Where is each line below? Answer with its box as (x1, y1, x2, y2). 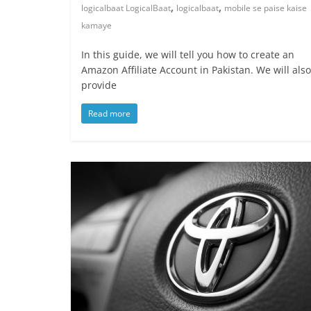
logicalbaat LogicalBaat (81, 2, 171, 15)
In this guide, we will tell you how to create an (81, 48, 294, 62)
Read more (88, 108, 131, 120)
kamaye (81, 19, 112, 32)
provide (81, 78, 117, 92)
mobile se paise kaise (224, 2, 307, 15)
